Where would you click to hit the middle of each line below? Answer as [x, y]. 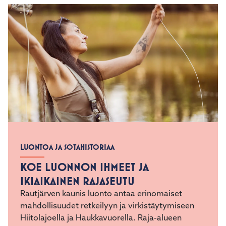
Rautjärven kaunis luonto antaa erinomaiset [101, 216]
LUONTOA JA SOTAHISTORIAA [67, 168]
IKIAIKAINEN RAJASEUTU [77, 203]
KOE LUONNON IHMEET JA [84, 188]
